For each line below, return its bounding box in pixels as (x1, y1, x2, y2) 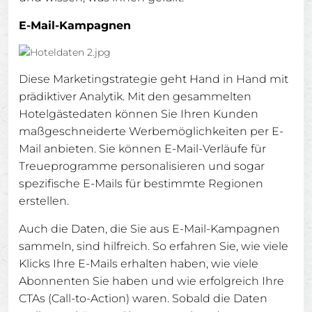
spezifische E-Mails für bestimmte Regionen (19, 177, 263, 190)
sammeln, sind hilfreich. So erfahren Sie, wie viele (19, 240, 288, 253)
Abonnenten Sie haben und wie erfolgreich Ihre (19, 274, 284, 288)
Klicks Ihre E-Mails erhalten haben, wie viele (19, 257, 258, 270)
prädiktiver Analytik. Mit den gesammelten (19, 90, 251, 103)
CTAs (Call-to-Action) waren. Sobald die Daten (19, 292, 267, 305)
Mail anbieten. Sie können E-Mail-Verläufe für (19, 142, 266, 155)
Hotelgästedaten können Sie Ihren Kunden (19, 107, 258, 120)
